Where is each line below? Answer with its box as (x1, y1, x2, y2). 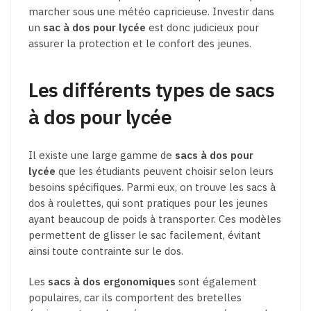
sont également (176, 274, 257, 288)
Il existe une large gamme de (28, 148, 175, 162)
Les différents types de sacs (28, 77, 274, 103)
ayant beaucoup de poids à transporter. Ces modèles (28, 212, 281, 226)
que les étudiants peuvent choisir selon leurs (56, 164, 274, 178)
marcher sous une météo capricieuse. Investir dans (28, 5, 274, 19)
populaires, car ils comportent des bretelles (28, 290, 242, 304)
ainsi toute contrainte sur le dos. (28, 244, 183, 258)
